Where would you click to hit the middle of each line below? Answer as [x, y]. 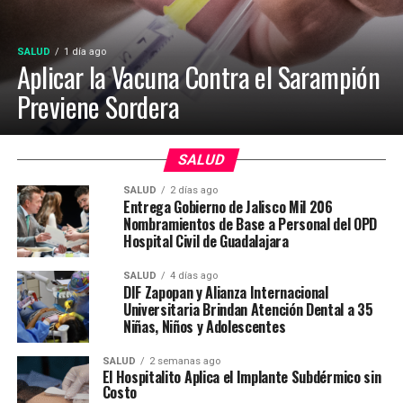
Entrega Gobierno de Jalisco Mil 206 [228, 206]
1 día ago [85, 51]
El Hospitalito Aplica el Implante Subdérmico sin [242, 376]
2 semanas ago [184, 361]
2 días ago [193, 190]
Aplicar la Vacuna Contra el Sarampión [198, 76]
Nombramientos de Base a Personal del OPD [250, 224]
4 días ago [193, 275]
